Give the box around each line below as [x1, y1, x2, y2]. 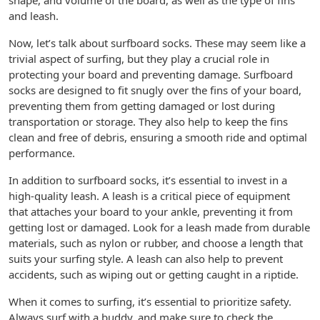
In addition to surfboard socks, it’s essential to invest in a [9, 173, 287, 187]
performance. [9, 146, 75, 160]
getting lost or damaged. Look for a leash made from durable [9, 220, 310, 234]
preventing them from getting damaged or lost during [9, 99, 275, 113]
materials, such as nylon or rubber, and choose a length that [9, 236, 303, 250]
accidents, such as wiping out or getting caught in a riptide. [9, 267, 299, 281]
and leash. [9, 9, 59, 23]
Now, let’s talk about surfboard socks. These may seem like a [9, 36, 306, 50]
